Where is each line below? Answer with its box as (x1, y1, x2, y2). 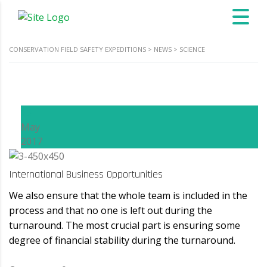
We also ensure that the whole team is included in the (9, 188, 247, 202)
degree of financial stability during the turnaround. (9, 233, 235, 247)
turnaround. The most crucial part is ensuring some (9, 218, 240, 232)
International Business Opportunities (9, 167, 163, 181)
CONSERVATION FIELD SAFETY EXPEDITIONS (9, 45, 146, 54)
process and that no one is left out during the (9, 203, 212, 217)
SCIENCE (179, 45, 205, 54)
